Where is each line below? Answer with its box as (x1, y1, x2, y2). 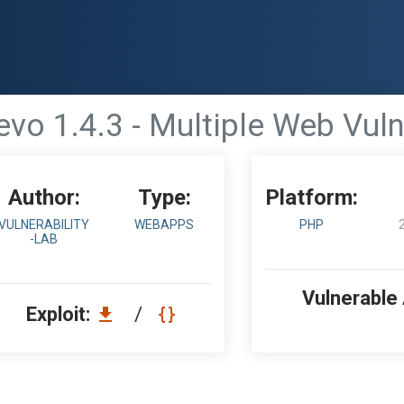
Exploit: (26, 303, 95, 326)
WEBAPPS (134, 217, 195, 232)
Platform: (265, 185, 359, 210)
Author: (7, 185, 80, 210)
